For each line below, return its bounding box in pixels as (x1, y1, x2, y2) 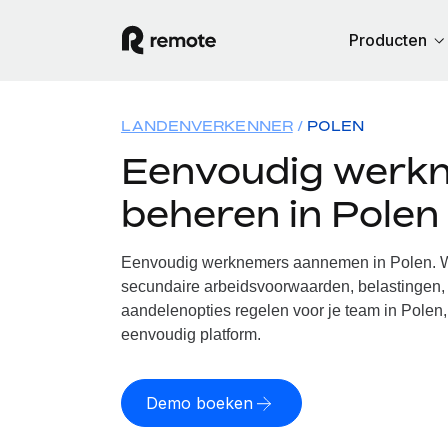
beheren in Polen (120, 192, 439, 235)
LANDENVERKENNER (120, 117, 293, 134)
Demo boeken (145, 393, 253, 413)
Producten (349, 30, 427, 50)
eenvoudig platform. (120, 326, 261, 343)
